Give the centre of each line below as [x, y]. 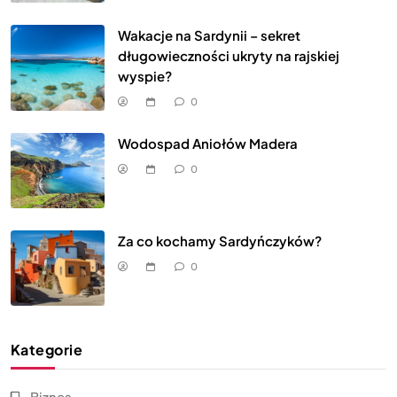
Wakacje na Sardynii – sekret [209, 35]
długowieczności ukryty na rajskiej [229, 56]
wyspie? [145, 76]
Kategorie [47, 349]
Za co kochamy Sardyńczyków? [220, 240]
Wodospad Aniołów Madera [208, 144]
